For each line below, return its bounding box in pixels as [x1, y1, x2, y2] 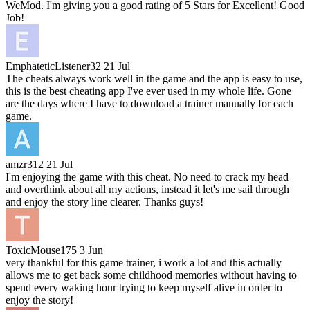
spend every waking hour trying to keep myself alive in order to [6, 282, 282, 294]
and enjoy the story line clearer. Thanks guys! [6, 196, 203, 208]
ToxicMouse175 [6, 244, 77, 257]
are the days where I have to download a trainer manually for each [6, 98, 293, 110]
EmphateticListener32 [6, 60, 101, 73]
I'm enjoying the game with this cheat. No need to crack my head [6, 171, 289, 183]
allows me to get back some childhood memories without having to [6, 269, 297, 282]
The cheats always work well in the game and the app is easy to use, [6, 73, 302, 85]
